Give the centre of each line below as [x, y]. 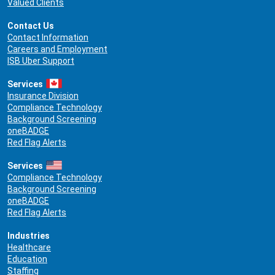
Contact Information [48, 37]
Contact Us [31, 25]
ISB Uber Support [41, 60]
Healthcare [29, 247]
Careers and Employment [57, 49]
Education [27, 259]
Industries [29, 235]
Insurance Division [43, 95]
